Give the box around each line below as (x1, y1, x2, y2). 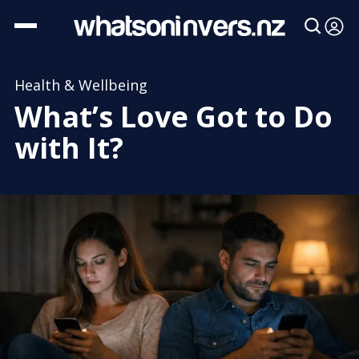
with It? (14, 128, 123, 167)
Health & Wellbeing (14, 75, 147, 95)
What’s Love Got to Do (14, 97, 333, 136)
